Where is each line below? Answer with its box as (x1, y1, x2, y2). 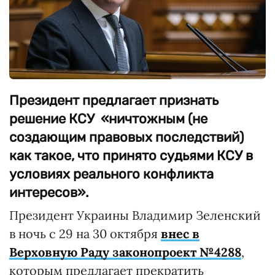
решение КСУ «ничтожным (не (9, 110, 207, 128)
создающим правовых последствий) (9, 129, 244, 146)
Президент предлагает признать (9, 92, 219, 109)
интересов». (9, 184, 89, 201)
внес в (161, 226, 199, 242)
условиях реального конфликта (9, 166, 214, 183)
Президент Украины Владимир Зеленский (9, 207, 261, 223)
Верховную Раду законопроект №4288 (9, 244, 241, 260)
